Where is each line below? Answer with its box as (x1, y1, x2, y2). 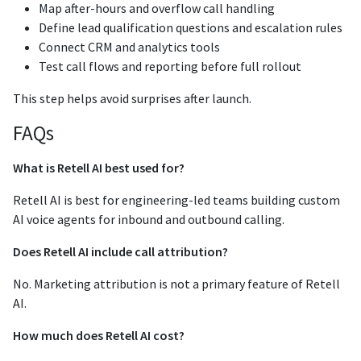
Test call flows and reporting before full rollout (39, 57, 301, 74)
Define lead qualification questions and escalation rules (39, 19, 342, 35)
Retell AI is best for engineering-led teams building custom (13, 191, 340, 208)
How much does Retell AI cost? (13, 326, 185, 343)
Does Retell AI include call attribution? (13, 243, 228, 259)
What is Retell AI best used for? (13, 159, 185, 176)
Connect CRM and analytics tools (39, 38, 220, 55)
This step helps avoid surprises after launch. (13, 89, 251, 106)
